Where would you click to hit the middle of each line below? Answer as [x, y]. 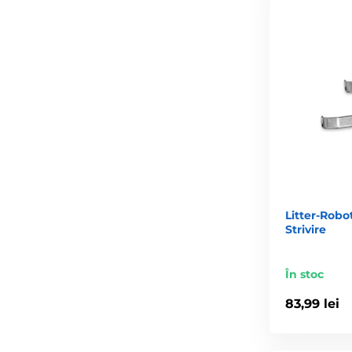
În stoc [304, 274]
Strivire [306, 229]
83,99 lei [312, 304]
